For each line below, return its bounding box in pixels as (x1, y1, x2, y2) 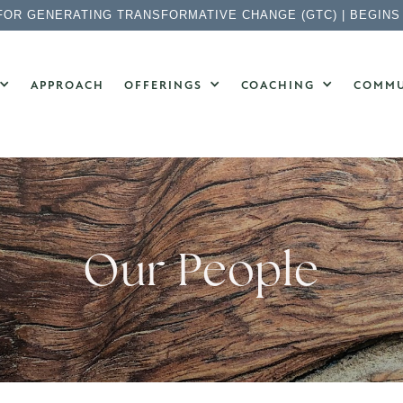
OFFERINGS (124, 78, 202, 93)
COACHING (240, 78, 316, 93)
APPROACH (31, 78, 104, 93)
